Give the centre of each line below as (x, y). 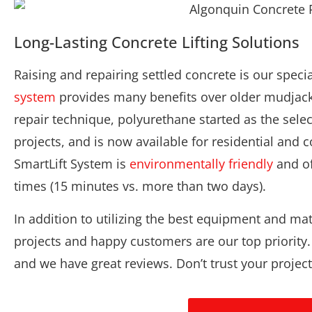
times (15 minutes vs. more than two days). (140, 186)
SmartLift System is (72, 164)
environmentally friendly (201, 164)
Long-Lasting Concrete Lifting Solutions (157, 42)
